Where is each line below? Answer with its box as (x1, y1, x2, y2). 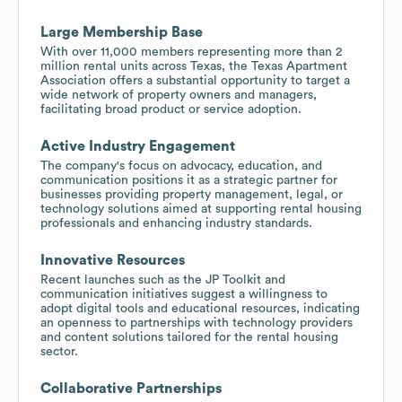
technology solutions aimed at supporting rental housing (40, 202, 362, 215)
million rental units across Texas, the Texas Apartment (40, 59, 347, 73)
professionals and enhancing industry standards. (40, 216, 312, 230)
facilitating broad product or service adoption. (40, 102, 301, 116)
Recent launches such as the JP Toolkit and (40, 273, 285, 286)
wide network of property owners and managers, (40, 88, 317, 101)
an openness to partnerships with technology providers (40, 316, 353, 329)
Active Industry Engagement (40, 138, 235, 153)
